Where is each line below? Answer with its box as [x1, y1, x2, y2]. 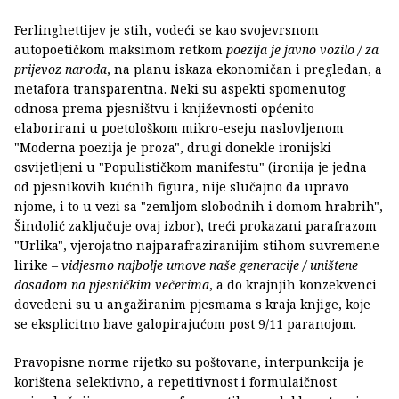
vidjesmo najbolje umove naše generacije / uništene [61, 256, 358, 273]
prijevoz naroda [14, 60, 107, 77]
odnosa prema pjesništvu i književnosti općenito [14, 99, 314, 117]
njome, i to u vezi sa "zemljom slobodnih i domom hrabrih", [14, 197, 383, 215]
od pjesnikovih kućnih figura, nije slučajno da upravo [14, 177, 349, 195]
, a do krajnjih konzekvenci [209, 275, 377, 293]
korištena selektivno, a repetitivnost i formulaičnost [14, 372, 337, 390]
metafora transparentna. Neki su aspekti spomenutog [14, 79, 346, 97]
